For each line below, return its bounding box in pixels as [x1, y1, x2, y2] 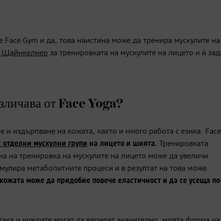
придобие [57, 177, 90, 185]
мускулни [34, 140, 66, 148]
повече [92, 177, 116, 185]
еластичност [118, 177, 161, 185]
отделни [3, 140, 32, 148]
